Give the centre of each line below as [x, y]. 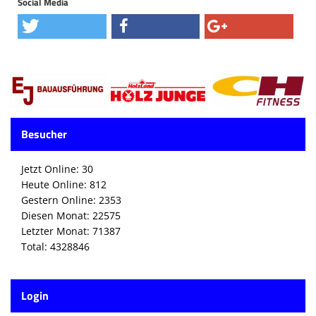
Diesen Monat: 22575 [71, 215]
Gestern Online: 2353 [71, 200]
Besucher [44, 134]
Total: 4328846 [55, 246]
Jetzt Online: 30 [57, 169]
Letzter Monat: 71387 [71, 231]
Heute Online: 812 [64, 184]
